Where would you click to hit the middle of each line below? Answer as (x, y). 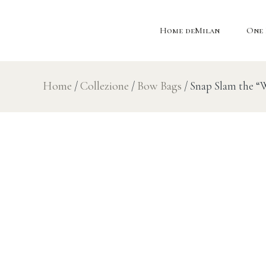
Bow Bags (159, 86)
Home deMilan (189, 31)
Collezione (104, 86)
